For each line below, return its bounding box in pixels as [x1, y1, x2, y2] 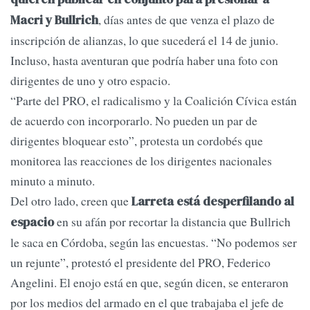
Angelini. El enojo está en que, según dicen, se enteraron [10, 274, 289, 291]
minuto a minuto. [10, 172, 95, 190]
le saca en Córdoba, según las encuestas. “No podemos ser [10, 234, 297, 251]
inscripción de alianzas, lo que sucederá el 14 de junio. [10, 32, 278, 49]
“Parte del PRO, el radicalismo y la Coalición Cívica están [10, 92, 297, 109]
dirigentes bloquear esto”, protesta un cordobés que [10, 132, 263, 149]
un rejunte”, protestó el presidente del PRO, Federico [10, 254, 271, 271]
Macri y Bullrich [10, 12, 98, 29]
